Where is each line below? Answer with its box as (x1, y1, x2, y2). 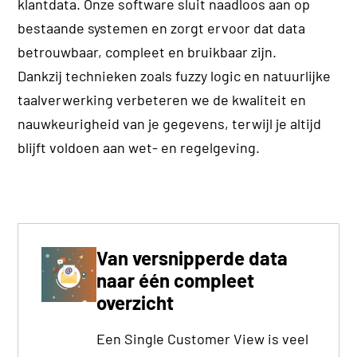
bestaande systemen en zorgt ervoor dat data (18, 19, 306, 37)
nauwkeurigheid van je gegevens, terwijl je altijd (18, 115, 322, 133)
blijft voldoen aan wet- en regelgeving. (18, 139, 261, 157)
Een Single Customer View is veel (96, 330, 309, 348)
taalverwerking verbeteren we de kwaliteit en (18, 91, 307, 109)
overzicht (96, 291, 175, 315)
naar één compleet (96, 269, 255, 292)
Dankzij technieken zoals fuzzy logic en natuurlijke (18, 67, 331, 85)
